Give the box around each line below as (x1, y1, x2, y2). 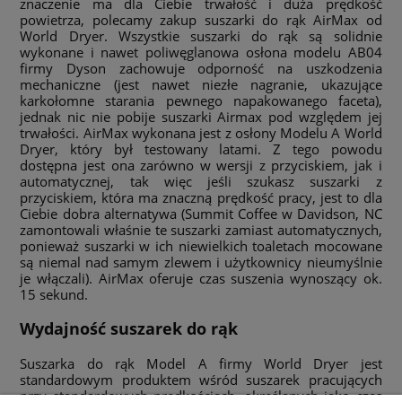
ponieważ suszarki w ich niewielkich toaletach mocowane (20, 236, 382, 255)
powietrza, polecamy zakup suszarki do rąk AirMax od (20, 10, 382, 29)
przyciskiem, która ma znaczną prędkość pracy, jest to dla (20, 188, 382, 206)
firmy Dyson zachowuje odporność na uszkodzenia (20, 58, 382, 77)
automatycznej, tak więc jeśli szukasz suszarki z (20, 171, 382, 190)
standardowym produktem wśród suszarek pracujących (20, 371, 382, 389)
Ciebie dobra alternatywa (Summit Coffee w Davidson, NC (20, 204, 382, 223)
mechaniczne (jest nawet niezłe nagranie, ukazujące (20, 74, 382, 93)
